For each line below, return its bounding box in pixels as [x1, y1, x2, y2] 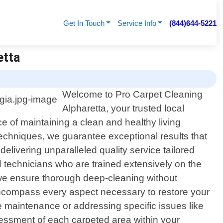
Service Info [117, 19, 156, 27]
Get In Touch [63, 19, 105, 27]
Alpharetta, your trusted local [62, 103, 185, 114]
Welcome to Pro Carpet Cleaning [62, 89, 203, 100]
